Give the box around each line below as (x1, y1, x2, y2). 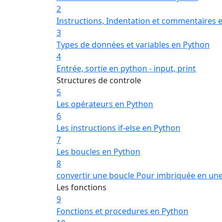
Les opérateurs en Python (56, 99, 153, 110)
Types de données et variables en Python (56, 39, 210, 50)
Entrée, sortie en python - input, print (56, 63, 196, 74)
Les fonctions (56, 182, 107, 193)
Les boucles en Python (56, 146, 140, 157)
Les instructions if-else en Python (56, 122, 180, 133)
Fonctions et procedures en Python (56, 206, 188, 217)
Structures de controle (56, 75, 141, 86)
